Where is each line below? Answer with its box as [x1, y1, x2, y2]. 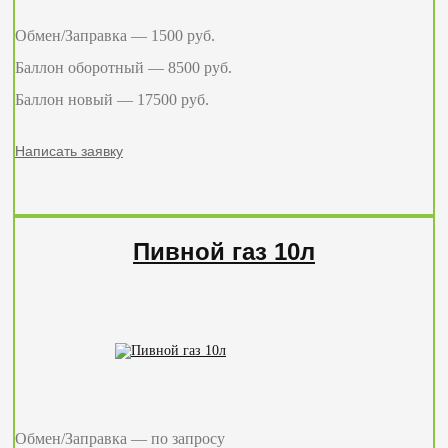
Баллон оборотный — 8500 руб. [15, 58, 232, 76]
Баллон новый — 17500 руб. [15, 90, 209, 108]
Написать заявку [15, 142, 123, 159]
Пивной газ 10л [133, 237, 315, 265]
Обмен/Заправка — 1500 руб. [15, 26, 215, 44]
